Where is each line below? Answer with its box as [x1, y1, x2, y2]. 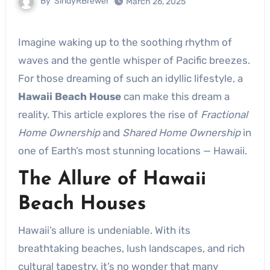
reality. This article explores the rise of [17, 108, 201, 121]
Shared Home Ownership [122, 127, 240, 139]
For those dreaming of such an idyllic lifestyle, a [17, 72, 243, 84]
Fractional [200, 108, 248, 121]
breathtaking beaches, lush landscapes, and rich [17, 242, 245, 254]
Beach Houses [17, 195, 146, 214]
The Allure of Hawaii [17, 170, 206, 189]
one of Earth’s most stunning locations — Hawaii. [17, 145, 247, 157]
